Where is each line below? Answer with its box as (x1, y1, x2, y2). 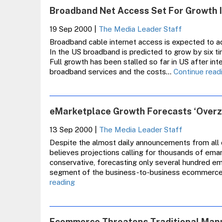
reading (49, 178, 75, 186)
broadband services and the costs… (49, 67, 173, 76)
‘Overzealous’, (74, 207, 121, 216)
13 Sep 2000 (49, 125, 93, 134)
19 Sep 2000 (49, 25, 92, 33)
